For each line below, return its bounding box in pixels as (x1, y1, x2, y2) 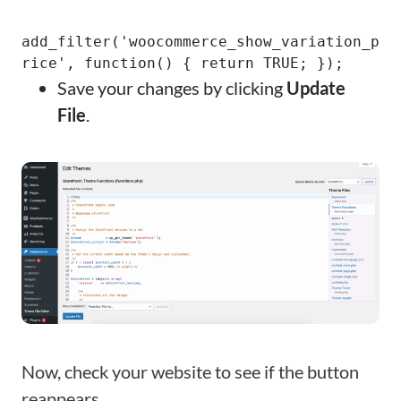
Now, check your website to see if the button (21, 361, 359, 382)
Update (286, 77, 346, 98)
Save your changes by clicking (57, 77, 286, 98)
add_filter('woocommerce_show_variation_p (21, 33, 380, 50)
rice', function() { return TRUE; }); (21, 55, 344, 72)
